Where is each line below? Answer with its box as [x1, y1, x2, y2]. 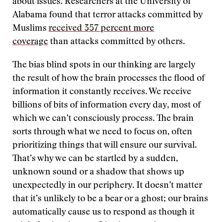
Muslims [12, 24, 49, 33]
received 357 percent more [49, 24, 154, 33]
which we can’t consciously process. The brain [12, 114, 194, 123]
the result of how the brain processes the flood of [12, 74, 205, 83]
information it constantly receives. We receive [12, 88, 191, 97]
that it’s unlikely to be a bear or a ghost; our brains [12, 195, 208, 204]
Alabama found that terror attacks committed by [12, 11, 203, 20]
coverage [12, 38, 48, 47]
